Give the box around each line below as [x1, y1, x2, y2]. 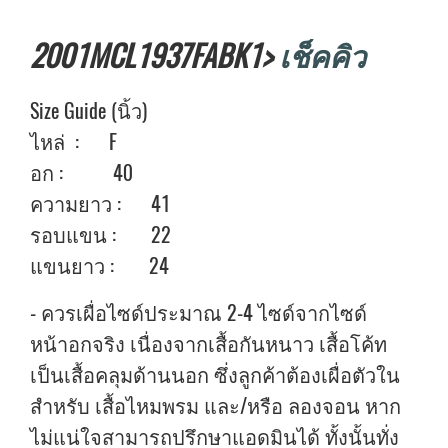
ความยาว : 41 [30, 190, 170, 217]
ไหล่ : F [30, 128, 117, 155]
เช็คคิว [279, 35, 366, 76]
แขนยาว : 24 [30, 252, 169, 279]
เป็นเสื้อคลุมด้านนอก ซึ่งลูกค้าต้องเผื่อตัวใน [30, 361, 400, 388]
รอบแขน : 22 [30, 221, 171, 248]
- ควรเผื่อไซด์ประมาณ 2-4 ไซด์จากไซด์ [30, 299, 367, 326]
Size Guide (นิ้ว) [30, 97, 147, 124]
